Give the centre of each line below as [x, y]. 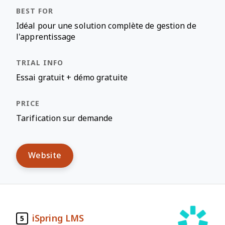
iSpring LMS [58, 218]
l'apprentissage [46, 37]
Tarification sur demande [65, 118]
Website [45, 155]
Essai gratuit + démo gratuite [72, 78]
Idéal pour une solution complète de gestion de [106, 26]
